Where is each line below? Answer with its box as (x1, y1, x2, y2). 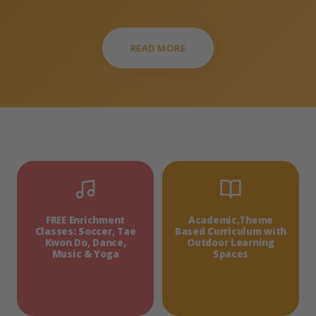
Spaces (212, 247, 249, 260)
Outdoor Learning (187, 236, 274, 249)
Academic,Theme (188, 213, 274, 226)
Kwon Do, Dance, (44, 236, 126, 249)
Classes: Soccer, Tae (35, 224, 136, 238)
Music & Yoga (51, 247, 119, 260)
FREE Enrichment (46, 213, 125, 226)
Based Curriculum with (174, 224, 287, 238)
